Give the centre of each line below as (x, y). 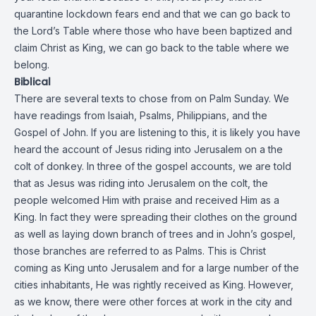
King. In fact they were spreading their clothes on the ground (156, 217)
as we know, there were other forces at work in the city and (153, 302)
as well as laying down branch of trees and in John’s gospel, (155, 234)
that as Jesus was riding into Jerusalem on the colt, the (141, 183)
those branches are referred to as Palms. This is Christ (140, 251)
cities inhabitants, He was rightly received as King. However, (154, 285)
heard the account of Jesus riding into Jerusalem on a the (148, 149)
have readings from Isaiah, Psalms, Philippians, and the (141, 115)
